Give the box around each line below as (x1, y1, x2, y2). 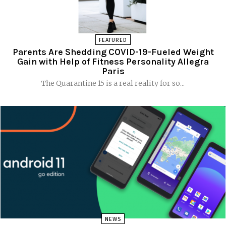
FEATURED (99, 36, 127, 43)
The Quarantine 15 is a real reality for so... (41, 78, 185, 88)
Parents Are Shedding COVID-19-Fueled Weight (12, 46, 214, 58)
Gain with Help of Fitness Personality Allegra (17, 55, 209, 67)
